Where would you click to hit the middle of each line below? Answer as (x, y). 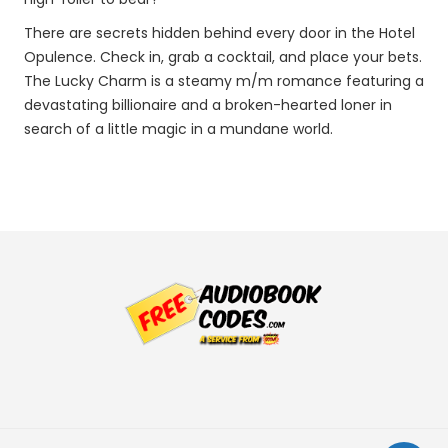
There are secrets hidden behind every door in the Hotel (219, 33)
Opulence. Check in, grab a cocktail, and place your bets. (223, 57)
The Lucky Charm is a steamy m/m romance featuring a (224, 81)
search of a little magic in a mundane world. (178, 129)
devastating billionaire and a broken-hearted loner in (208, 105)
